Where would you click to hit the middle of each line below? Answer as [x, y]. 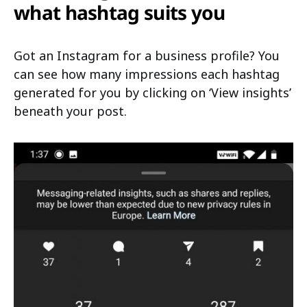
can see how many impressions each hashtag [147, 74]
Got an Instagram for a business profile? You [147, 56]
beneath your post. [70, 111]
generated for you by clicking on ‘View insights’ [152, 93]
